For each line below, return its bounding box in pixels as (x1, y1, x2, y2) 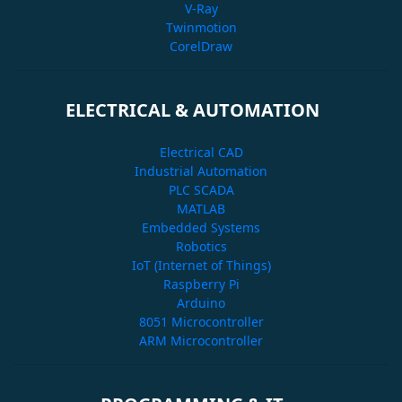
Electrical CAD (159, 143, 243, 161)
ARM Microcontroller (139, 331, 263, 349)
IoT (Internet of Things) (131, 256, 271, 274)
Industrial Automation (135, 162, 267, 179)
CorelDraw (170, 37, 232, 55)
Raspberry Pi (162, 275, 240, 293)
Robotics (175, 237, 227, 255)
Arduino (177, 293, 225, 311)
